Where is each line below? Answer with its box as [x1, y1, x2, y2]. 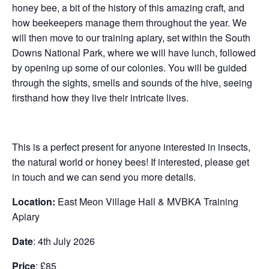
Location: [12, 195, 55, 208]
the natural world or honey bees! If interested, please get [12, 155, 249, 169]
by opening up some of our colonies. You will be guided [12, 61, 247, 74]
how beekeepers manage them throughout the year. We [12, 16, 247, 29]
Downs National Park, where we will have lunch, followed [12, 46, 256, 59]
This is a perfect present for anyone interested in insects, [12, 140, 250, 154]
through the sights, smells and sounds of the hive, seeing [12, 76, 252, 89]
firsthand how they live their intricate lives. [12, 91, 189, 104]
